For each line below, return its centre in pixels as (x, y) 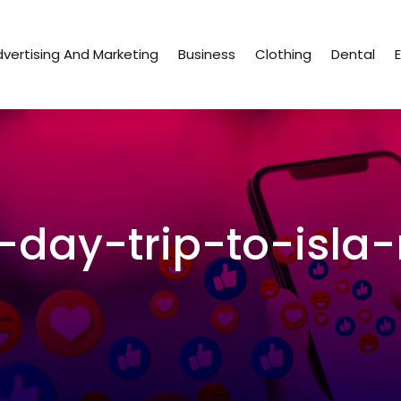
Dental (354, 55)
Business (207, 55)
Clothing (284, 55)
